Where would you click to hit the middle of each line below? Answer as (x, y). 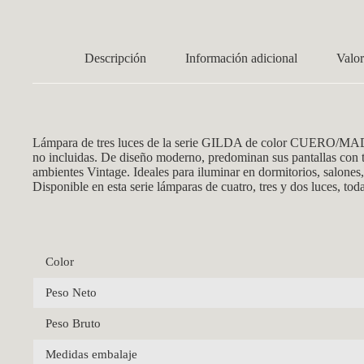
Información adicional (241, 58)
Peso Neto (71, 292)
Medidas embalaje (91, 354)
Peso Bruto (73, 323)
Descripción (115, 58)
